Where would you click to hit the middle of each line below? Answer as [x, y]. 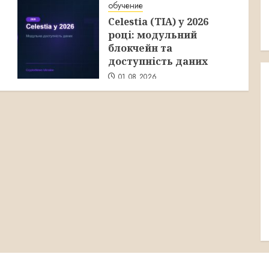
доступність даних [158, 61]
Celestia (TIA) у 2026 [158, 21]
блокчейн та [140, 48]
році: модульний [152, 35]
